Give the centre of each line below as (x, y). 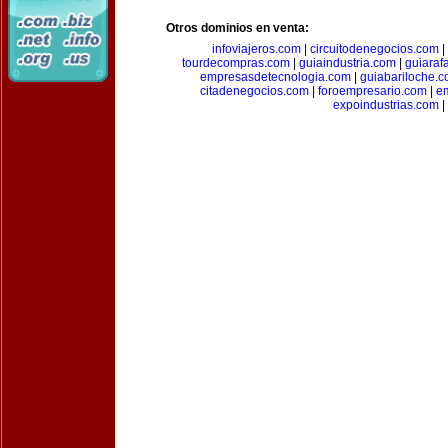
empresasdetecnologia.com (275, 77)
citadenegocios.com (254, 91)
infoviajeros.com (256, 49)
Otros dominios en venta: (237, 28)
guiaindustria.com (347, 63)
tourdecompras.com (235, 63)
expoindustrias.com (386, 105)
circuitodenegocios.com (374, 49)
